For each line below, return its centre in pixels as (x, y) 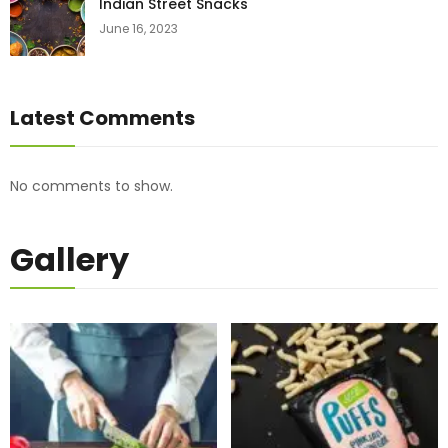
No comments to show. (91, 185)
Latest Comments (102, 117)
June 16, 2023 (138, 28)
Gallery (69, 259)
